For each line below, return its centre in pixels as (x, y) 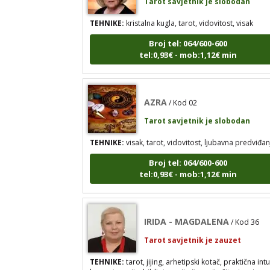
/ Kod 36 (245, 209)
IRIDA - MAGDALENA (187, 208)
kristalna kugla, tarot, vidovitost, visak (189, 10)
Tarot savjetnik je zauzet (193, 227)
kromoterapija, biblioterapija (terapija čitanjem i (172, 259)
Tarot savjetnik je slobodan (197, 107)
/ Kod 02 (183, 89)
